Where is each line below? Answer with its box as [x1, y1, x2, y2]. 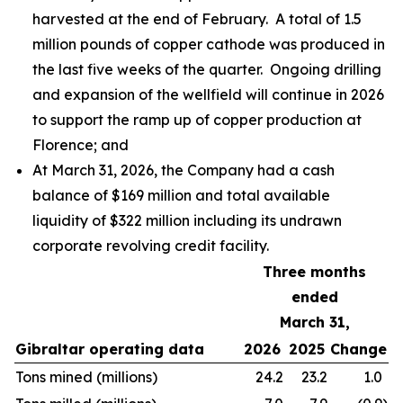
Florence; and [32, 136, 129, 154]
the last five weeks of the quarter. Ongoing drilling [32, 60, 381, 78]
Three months [263, 263, 366, 281]
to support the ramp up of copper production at [32, 111, 362, 129]
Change [330, 340, 387, 358]
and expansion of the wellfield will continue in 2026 [32, 85, 384, 103]
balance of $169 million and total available [32, 186, 330, 204]
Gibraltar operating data [15, 340, 204, 358]
